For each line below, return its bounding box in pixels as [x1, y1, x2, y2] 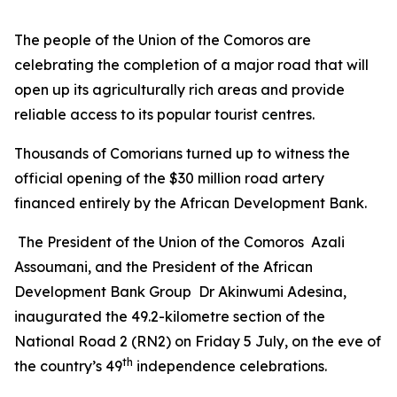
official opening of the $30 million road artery [14, 169, 324, 187]
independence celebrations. [133, 357, 327, 375]
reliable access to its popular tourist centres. [14, 105, 315, 123]
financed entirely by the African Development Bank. [14, 194, 367, 212]
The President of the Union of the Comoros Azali [14, 233, 345, 251]
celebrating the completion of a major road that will [14, 56, 369, 74]
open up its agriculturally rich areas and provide [14, 81, 345, 98]
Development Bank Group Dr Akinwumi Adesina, [14, 283, 346, 300]
